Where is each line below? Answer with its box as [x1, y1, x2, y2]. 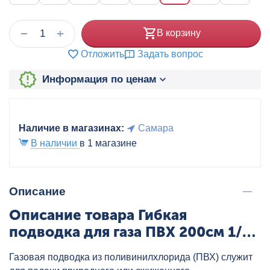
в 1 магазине [80, 137, 137, 148]
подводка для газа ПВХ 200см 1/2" [9, 222, 257, 240]
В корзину [156, 28, 201, 39]
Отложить [81, 48, 124, 59]
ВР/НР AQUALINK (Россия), [9, 239, 201, 257]
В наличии [31, 137, 80, 148]
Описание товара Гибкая [9, 206, 187, 224]
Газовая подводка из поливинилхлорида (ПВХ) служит [9, 251, 253, 262]
